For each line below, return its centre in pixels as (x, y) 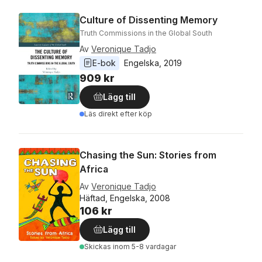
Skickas (99, 246)
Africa (94, 169)
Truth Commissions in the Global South (146, 33)
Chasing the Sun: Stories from (148, 155)
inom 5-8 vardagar (144, 246)
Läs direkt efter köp (118, 113)
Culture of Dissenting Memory (149, 20)
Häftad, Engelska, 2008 (125, 198)
